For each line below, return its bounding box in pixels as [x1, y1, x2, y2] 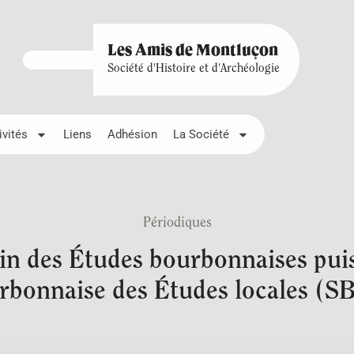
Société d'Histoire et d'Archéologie [107, 63, 280, 75]
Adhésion [107, 127, 157, 141]
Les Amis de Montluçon [107, 43, 278, 59]
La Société [173, 127, 229, 141]
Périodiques [142, 217, 212, 231]
